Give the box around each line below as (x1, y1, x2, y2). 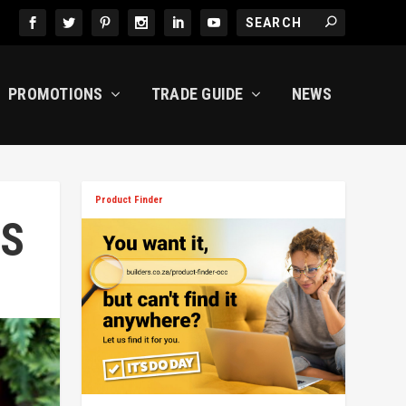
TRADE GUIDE (150, 84, 244, 103)
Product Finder (95, 194, 164, 206)
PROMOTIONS (8, 84, 103, 103)
